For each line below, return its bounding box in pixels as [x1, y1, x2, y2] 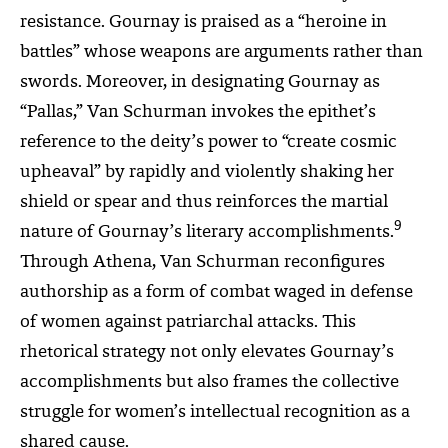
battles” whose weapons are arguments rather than [20, 43, 423, 62]
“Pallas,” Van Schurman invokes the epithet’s [20, 103, 376, 122]
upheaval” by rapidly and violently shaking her [20, 163, 394, 182]
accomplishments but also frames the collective [20, 373, 399, 392]
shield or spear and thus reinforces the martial [20, 193, 388, 212]
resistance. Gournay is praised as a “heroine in [20, 13, 387, 32]
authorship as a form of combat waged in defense [20, 283, 413, 302]
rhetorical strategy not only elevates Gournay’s [20, 343, 394, 362]
